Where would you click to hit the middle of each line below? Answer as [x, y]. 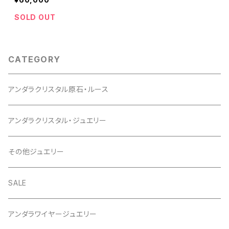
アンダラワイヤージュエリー [53, 214]
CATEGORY [35, 59]
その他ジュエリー [36, 152]
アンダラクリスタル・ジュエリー [58, 120]
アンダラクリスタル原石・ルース [59, 89]
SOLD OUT [35, 17]
